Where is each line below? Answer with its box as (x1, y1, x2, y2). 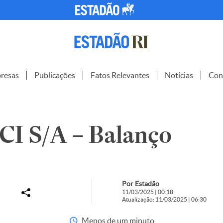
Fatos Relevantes (91, 71, 149, 80)
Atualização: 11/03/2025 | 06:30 (121, 196, 207, 203)
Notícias (165, 71, 193, 80)
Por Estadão (121, 180, 159, 188)
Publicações (34, 71, 75, 80)
